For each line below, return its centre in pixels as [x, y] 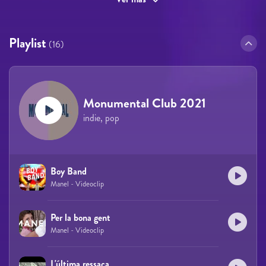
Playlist [28, 43]
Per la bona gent [80, 217]
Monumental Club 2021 [145, 103]
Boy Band [69, 171]
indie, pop [101, 118]
